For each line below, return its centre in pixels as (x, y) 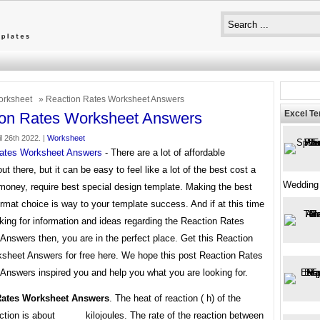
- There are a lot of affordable (164, 152)
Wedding (301, 185)
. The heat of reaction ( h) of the (175, 298)
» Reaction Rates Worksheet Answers (110, 99)
